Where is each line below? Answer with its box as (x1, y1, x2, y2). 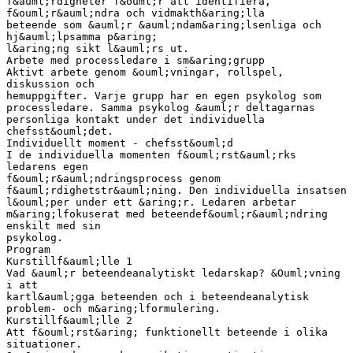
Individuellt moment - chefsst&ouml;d (6, 136, 233, 149)
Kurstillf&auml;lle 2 (6, 314, 132, 326)
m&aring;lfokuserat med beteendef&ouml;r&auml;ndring (6, 207, 328, 220)
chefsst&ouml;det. (6, 124, 113, 137)
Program (6, 243, 50, 255)
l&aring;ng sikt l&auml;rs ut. (6, 42, 189, 54)
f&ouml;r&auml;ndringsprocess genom (6, 172, 221, 184)
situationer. (6, 337, 82, 350)
